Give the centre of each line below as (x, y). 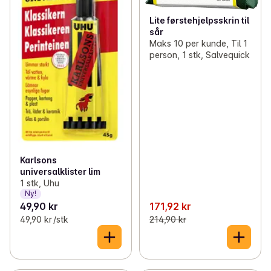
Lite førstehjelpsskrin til (199, 21)
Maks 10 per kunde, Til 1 (198, 44)
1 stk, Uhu (40, 183)
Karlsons (38, 160)
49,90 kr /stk (44, 219)
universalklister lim (60, 171)
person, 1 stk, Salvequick (199, 55)
